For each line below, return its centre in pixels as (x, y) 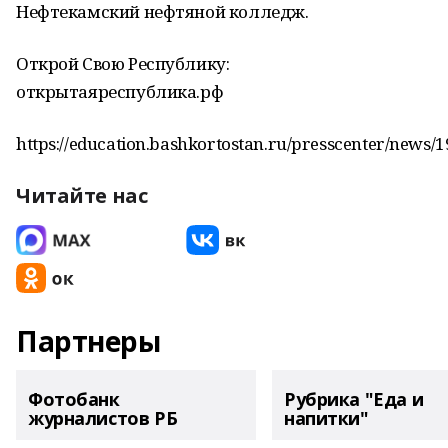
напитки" (326, 418)
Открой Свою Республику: (123, 63)
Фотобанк (74, 399)
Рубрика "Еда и (354, 399)
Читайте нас (82, 195)
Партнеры (88, 341)
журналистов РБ (103, 418)
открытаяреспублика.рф (120, 91)
